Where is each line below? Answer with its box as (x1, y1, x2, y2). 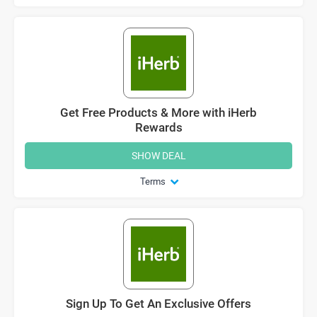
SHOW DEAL (131, 148, 186, 162)
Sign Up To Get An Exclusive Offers (66, 296, 251, 311)
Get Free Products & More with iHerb (60, 105, 257, 120)
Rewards (134, 120, 183, 134)
